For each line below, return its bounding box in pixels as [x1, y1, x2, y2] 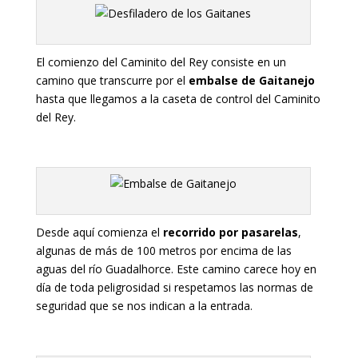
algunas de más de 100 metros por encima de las [35, 242, 292, 258]
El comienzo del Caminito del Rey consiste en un [35, 54, 286, 70]
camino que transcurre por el [35, 72, 189, 88]
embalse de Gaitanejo [188, 72, 315, 88]
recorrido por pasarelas [162, 224, 298, 240]
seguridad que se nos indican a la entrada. [35, 297, 253, 313]
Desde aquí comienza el [35, 224, 163, 240]
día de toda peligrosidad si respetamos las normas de [35, 279, 313, 295]
